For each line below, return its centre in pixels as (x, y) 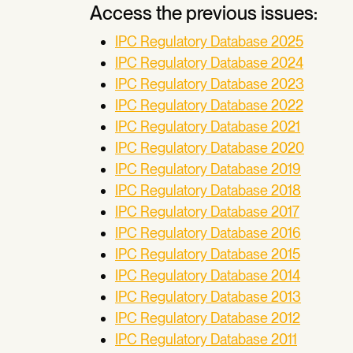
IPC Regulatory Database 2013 (208, 297)
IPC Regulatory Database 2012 (208, 318)
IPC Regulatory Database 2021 (208, 126)
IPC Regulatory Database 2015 (208, 254)
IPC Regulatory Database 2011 (206, 339)
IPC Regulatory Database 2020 (210, 148)
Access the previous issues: (204, 13)
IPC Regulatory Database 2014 (208, 275)
